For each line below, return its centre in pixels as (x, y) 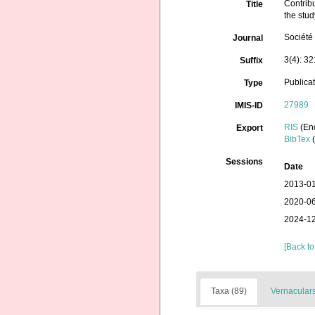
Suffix (252, 60)
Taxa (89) (229, 291)
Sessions (245, 162)
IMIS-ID (249, 105)
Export (250, 128)
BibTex (297, 139)
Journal (248, 38)
